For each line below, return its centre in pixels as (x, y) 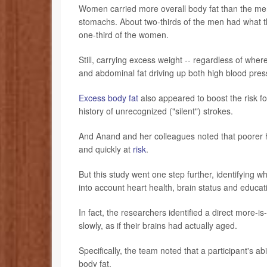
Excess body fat (108, 97)
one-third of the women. (124, 34)
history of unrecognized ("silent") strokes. (156, 111)
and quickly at (106, 149)
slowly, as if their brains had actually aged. (158, 225)
